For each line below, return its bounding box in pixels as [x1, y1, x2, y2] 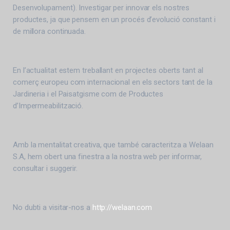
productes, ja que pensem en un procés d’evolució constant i [13, 15, 216, 25]
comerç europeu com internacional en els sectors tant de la [13, 78, 213, 87]
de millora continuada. [13, 27, 86, 36]
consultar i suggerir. [13, 164, 78, 174]
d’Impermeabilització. [13, 101, 84, 111]
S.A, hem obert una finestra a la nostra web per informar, [13, 152, 202, 162]
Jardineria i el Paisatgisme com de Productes [13, 89, 164, 99]
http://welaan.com [92, 203, 152, 213]
